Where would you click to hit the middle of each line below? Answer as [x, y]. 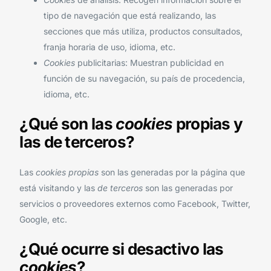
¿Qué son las [68, 124]
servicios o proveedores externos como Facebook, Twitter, [135, 203]
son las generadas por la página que [172, 172]
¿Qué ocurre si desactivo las [122, 249]
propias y [208, 124]
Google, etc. [44, 219]
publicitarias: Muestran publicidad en [150, 62]
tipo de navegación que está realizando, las [130, 15]
